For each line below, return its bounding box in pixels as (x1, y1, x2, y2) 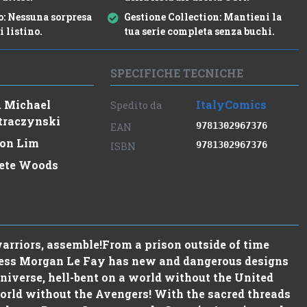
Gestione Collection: (124, 10, 222, 24)
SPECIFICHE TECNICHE (110, 66, 244, 81)
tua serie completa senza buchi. (124, 25, 275, 38)
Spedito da (110, 99, 162, 112)
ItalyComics (195, 97, 267, 112)
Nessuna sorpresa (5, 10, 92, 24)
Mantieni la (221, 10, 282, 24)
